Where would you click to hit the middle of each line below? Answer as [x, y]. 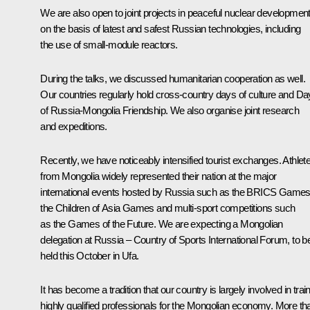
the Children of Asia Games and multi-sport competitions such [168, 208]
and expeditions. [74, 126]
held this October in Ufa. [90, 255]
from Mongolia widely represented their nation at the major [158, 176]
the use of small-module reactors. [109, 44]
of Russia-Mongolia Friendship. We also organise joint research [170, 110]
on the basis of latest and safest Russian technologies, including [171, 28]
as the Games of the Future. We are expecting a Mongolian [162, 224]
